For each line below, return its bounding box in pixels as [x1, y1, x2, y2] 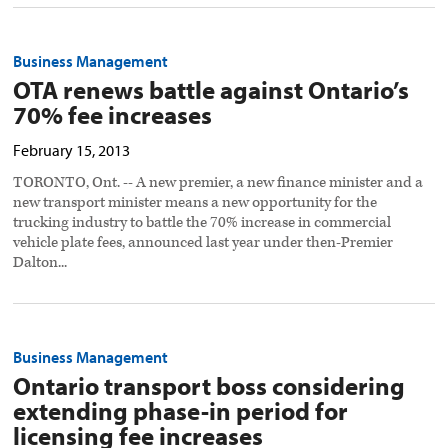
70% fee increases [13, 99, 213, 131]
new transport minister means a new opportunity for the [13, 193, 378, 213]
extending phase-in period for [13, 395, 349, 427]
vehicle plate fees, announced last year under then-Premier [13, 233, 394, 253]
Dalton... [13, 253, 68, 273]
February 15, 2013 [13, 140, 131, 161]
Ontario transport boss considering [13, 370, 406, 402]
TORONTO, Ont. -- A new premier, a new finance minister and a [13, 173, 424, 193]
